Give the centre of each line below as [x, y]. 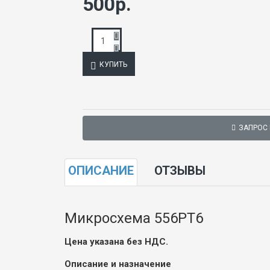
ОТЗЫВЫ [180, 170]
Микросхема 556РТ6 [134, 218]
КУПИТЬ [113, 64]
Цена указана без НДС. [116, 241]
